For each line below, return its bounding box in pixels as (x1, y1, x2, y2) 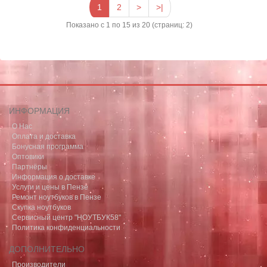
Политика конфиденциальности (12, 223, 120, 232)
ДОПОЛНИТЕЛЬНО (9, 244, 85, 254)
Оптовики (12, 153, 44, 162)
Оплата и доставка (12, 132, 76, 141)
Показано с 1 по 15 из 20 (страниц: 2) (66, 21, 193, 30)
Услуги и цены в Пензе (12, 183, 88, 192)
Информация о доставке (12, 173, 95, 182)
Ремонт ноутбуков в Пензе (12, 193, 101, 202)
